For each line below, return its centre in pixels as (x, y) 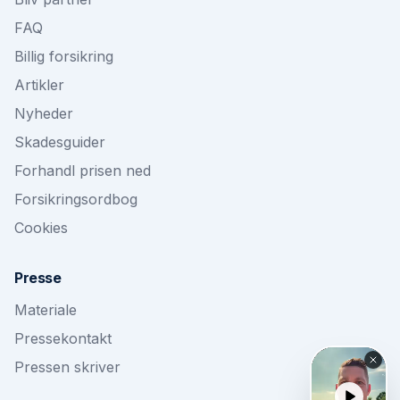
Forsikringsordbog (76, 199)
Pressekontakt (63, 338)
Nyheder (44, 113)
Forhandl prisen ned (83, 171)
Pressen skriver (67, 367)
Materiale (46, 310)
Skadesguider (60, 142)
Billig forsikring (64, 56)
